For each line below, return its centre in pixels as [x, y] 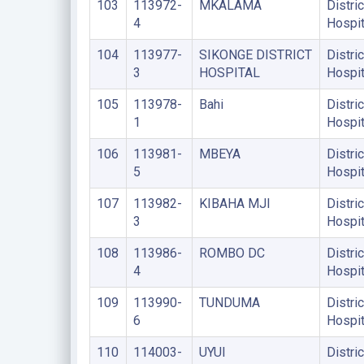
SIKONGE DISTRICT [255, 54]
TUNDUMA [229, 302]
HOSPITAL [229, 72]
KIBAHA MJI [234, 203]
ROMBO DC [232, 253]
